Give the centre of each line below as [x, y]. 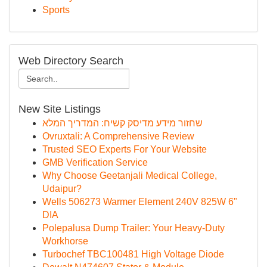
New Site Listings [60, 109]
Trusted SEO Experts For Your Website [125, 149]
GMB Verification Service [95, 162]
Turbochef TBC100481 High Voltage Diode [133, 254]
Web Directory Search [71, 61]
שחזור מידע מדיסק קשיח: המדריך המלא [122, 123]
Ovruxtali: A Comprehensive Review [118, 136]
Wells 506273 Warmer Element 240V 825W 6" [140, 202]
